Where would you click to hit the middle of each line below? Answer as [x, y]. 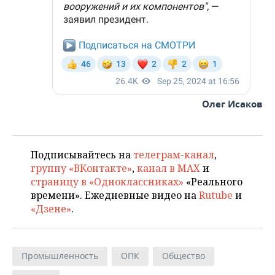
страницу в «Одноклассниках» [107, 182]
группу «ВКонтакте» [81, 168]
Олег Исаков [232, 104]
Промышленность [60, 256]
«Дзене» [51, 209]
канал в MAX [168, 168]
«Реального [213, 182]
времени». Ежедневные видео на [115, 195]
